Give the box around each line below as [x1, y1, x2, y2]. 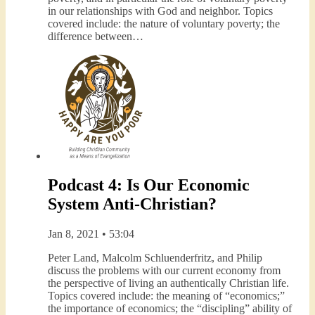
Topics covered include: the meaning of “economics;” [48, 290, 285, 302]
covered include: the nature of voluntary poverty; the [48, 17, 280, 30]
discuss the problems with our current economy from [48, 264, 281, 277]
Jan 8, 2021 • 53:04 [48, 228, 134, 240]
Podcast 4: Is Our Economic [48, 176, 250, 195]
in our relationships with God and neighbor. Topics [48, 4, 273, 17]
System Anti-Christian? [48, 195, 217, 214]
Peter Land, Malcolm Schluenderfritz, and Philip [48, 252, 262, 264]
